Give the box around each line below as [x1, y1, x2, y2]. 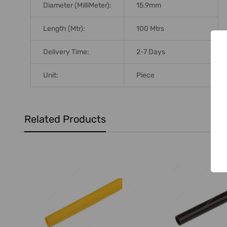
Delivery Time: [43, 47, 89, 56]
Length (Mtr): [43, 24, 85, 33]
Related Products [24, 112, 106, 125]
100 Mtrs [136, 24, 164, 33]
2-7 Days [136, 47, 165, 56]
